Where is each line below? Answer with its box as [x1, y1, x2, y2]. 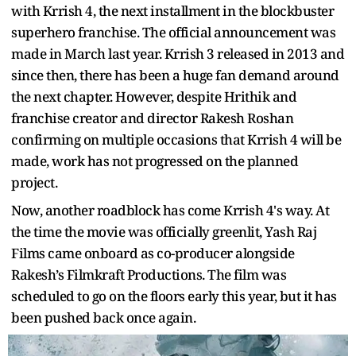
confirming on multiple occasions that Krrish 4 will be [11, 130, 341, 149]
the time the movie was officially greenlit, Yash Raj [11, 222, 316, 241]
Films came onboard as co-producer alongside [11, 243, 295, 262]
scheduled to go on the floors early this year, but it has [11, 286, 337, 305]
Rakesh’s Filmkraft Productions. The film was [11, 265, 286, 284]
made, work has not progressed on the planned [11, 151, 298, 170]
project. [11, 172, 57, 192]
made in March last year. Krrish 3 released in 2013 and [11, 44, 344, 63]
